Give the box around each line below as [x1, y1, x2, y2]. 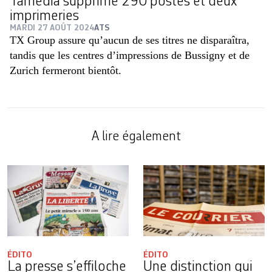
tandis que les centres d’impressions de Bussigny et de [10, 49, 250, 62]
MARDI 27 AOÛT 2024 [10, 24, 95, 33]
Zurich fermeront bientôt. [10, 64, 121, 77]
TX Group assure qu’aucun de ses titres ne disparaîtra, [10, 34, 250, 47]
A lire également [91, 130, 181, 144]
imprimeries [10, 9, 79, 24]
